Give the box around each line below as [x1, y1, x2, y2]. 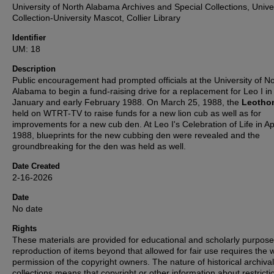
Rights [12, 224, 37, 234]
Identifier [12, 33, 46, 43]
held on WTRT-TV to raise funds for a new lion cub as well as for [12, 108, 261, 119]
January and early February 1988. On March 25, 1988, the [12, 97, 242, 108]
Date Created [12, 161, 60, 171]
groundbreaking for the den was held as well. [12, 141, 186, 152]
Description [12, 64, 56, 74]
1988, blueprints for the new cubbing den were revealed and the [12, 130, 260, 141]
